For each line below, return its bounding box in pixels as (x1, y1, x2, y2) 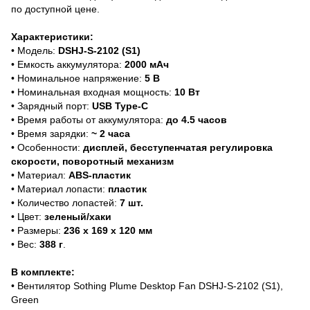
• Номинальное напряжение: (11, 72, 145, 84)
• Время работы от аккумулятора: (11, 113, 166, 125)
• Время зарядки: (11, 127, 91, 139)
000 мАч (130, 58, 169, 70)
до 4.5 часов (166, 113, 227, 125)
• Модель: (11, 44, 58, 56)
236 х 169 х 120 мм (64, 224, 152, 236)
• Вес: (11, 238, 39, 250)
